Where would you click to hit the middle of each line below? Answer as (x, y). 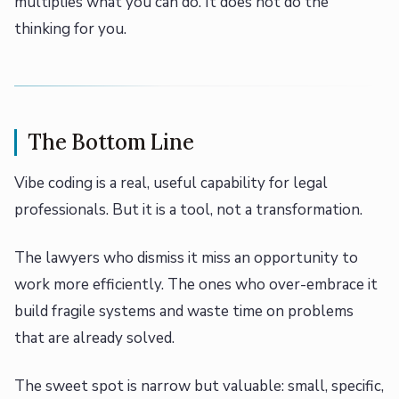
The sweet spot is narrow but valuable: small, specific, (199, 387)
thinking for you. (70, 29)
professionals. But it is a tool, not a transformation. (188, 210)
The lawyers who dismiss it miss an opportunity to (186, 258)
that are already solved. (94, 338)
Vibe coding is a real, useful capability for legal (171, 183)
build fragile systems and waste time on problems (184, 312)
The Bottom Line (111, 142)
